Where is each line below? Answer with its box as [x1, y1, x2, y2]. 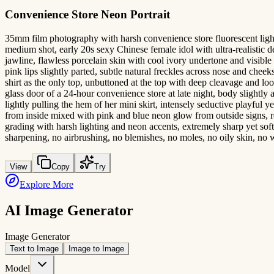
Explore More [20, 179, 73, 190]
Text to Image [10, 243, 59, 253]
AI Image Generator [5, 202, 133, 219]
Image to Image [68, 243, 124, 253]
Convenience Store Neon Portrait [5, 8, 170, 21]
